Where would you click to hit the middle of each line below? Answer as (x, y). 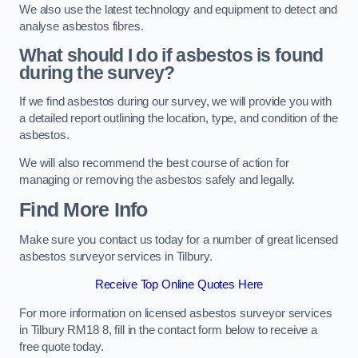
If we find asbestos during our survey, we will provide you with (175, 101)
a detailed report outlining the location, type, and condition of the (179, 118)
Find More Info (84, 210)
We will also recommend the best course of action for (154, 163)
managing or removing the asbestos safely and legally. (157, 180)
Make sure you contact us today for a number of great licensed (179, 239)
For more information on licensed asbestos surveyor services (176, 313)
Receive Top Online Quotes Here (179, 285)
